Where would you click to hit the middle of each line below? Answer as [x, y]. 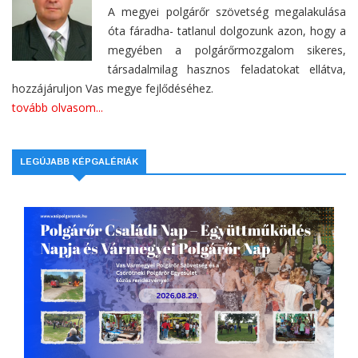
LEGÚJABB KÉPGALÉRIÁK [79, 162]
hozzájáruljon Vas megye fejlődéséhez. [113, 89]
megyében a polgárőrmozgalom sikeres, [227, 50]
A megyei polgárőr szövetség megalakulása [227, 12]
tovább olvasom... [58, 108]
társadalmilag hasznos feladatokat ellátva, [227, 70]
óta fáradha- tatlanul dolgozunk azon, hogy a [227, 31]
